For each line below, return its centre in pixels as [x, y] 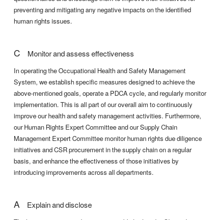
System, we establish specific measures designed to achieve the [104, 82]
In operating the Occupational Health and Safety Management [100, 71]
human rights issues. [43, 21]
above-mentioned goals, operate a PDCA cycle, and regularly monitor [110, 93]
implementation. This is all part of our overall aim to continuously [103, 105]
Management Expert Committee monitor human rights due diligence [108, 138]
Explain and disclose [56, 205]
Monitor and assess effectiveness [77, 54]
